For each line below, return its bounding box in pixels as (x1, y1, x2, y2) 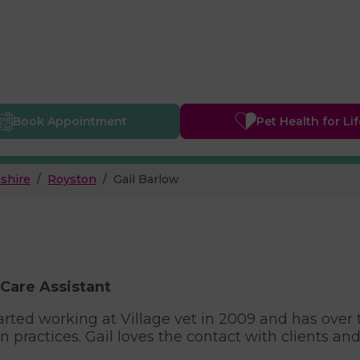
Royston (47, 172, 96, 187)
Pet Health (256, 113, 322, 129)
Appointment (47, 113, 127, 129)
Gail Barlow (113, 172, 179, 187)
